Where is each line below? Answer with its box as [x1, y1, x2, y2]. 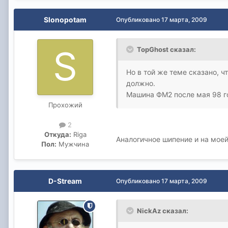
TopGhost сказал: [137, 45, 196, 53]
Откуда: [44, 130, 71, 138]
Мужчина [56, 139, 89, 148]
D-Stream [48, 176, 82, 185]
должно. [126, 78, 155, 88]
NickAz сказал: [137, 206, 188, 215]
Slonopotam [44, 15, 87, 24]
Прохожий [48, 100, 82, 109]
